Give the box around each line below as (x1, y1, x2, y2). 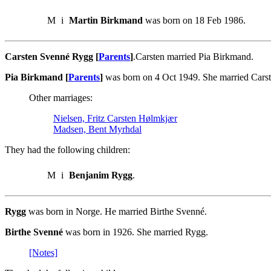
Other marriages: (29, 92, 93, 103)
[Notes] (29, 247, 57, 258)
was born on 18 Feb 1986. (143, 15, 246, 25)
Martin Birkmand (69, 15, 143, 25)
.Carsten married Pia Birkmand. (133, 51, 253, 62)
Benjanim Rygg (69, 169, 132, 180)
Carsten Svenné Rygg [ (5, 51, 99, 62)
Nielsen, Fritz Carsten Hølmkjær (53, 113, 177, 123)
